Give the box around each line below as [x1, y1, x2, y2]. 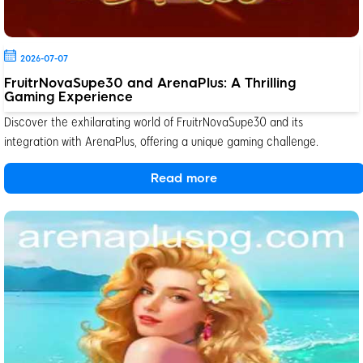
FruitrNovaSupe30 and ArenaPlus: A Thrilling [4, 75, 296, 91]
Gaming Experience [4, 88, 133, 105]
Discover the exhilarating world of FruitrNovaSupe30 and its [4, 113, 303, 129]
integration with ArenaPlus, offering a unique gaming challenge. [4, 132, 318, 148]
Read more [151, 170, 218, 186]
